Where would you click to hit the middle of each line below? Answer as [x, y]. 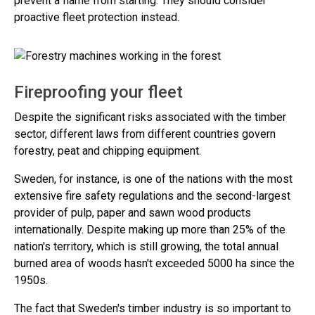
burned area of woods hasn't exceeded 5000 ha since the [154, 263]
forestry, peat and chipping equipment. [109, 151]
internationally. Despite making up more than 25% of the [150, 230]
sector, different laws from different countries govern [145, 134]
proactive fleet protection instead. [97, 17]
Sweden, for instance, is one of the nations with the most [153, 179]
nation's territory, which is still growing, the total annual [146, 246]
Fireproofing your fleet [98, 92]
